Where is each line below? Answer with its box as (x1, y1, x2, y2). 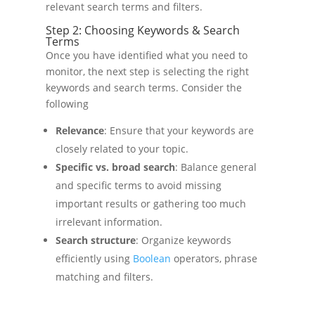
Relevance (55, 123, 104, 137)
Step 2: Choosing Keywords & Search (45, 22, 240, 38)
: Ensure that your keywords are (103, 123, 254, 137)
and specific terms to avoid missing (55, 178, 221, 192)
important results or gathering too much (55, 196, 246, 210)
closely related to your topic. (55, 141, 188, 155)
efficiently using (55, 251, 133, 265)
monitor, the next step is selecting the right (45, 64, 249, 78)
